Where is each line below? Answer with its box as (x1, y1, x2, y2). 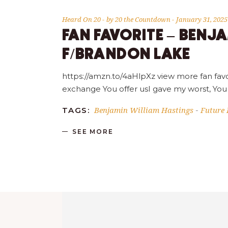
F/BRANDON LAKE (62, 47, 191, 62)
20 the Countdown (115, 14, 172, 24)
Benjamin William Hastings (94, 104, 193, 115)
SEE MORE (72, 128, 113, 136)
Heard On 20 (62, 14, 101, 24)
